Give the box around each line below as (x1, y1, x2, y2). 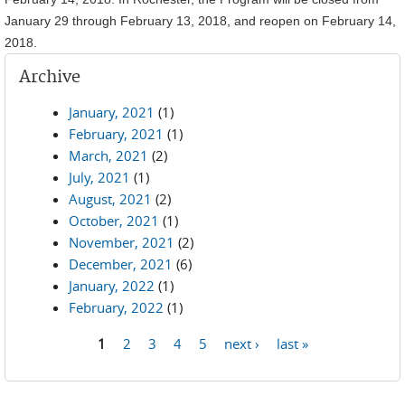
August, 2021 (69, 190, 152, 208)
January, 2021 (69, 103, 155, 121)
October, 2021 (69, 212, 159, 230)
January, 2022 (69, 277, 155, 295)
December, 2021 (69, 255, 173, 273)
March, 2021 (69, 146, 148, 165)
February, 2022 (69, 298, 164, 316)
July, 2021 (69, 168, 130, 186)
